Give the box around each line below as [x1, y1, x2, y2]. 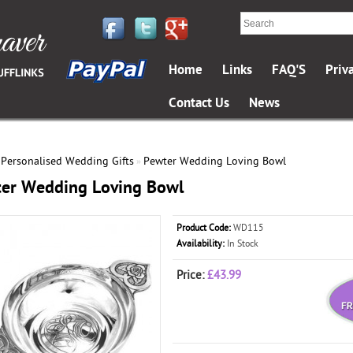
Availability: [176, 238, 225, 249]
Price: [176, 269, 207, 282]
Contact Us [169, 95, 229, 111]
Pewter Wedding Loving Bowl [143, 154, 286, 168]
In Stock [225, 238, 258, 249]
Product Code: [176, 222, 231, 233]
